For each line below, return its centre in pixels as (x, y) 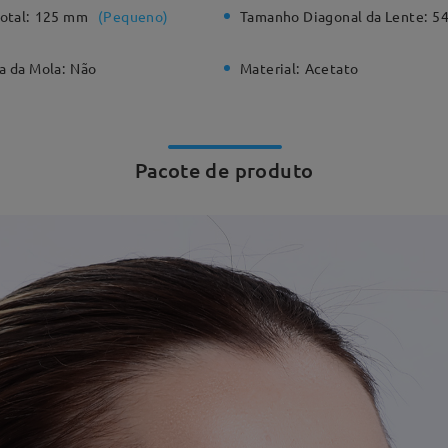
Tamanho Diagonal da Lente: (334, 16)
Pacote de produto (224, 170)
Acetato (331, 68)
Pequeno (133, 16)
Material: (270, 68)
